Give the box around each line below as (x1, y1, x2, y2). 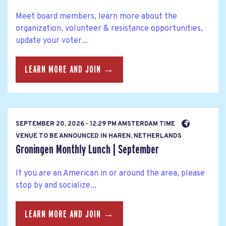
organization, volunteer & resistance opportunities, (16, 24, 203, 34)
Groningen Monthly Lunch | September (16, 143, 159, 156)
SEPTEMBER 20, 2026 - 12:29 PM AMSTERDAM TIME (16, 120, 177, 128)
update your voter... (16, 36, 88, 46)
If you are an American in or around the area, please (16, 168, 205, 179)
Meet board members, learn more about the (16, 12, 177, 22)
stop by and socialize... (16, 180, 96, 191)
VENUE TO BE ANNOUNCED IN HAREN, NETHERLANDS (16, 132, 182, 140)
